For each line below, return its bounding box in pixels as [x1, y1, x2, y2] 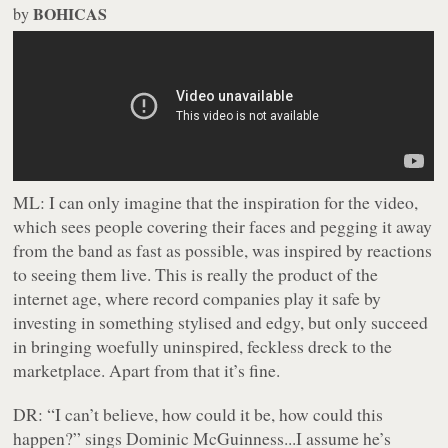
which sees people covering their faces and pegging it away [13, 214, 433, 239]
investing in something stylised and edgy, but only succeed [13, 310, 429, 335]
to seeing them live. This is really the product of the [13, 262, 379, 287]
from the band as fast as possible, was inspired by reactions [13, 238, 433, 263]
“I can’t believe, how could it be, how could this [43, 402, 384, 427]
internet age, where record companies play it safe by [13, 286, 382, 311]
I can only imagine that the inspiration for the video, [45, 190, 419, 215]
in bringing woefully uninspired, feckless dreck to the [13, 334, 393, 359]
